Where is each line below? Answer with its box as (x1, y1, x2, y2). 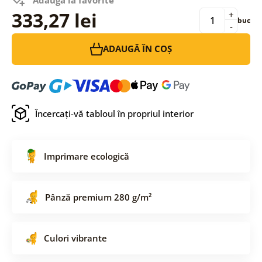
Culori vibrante (43, 232, 107, 244)
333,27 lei (11, 7, 97, 33)
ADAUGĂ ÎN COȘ (103, 43, 172, 55)
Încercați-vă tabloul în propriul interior (35, 107, 194, 119)
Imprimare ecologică (43, 150, 129, 162)
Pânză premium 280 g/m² (44, 191, 151, 203)
